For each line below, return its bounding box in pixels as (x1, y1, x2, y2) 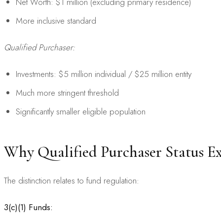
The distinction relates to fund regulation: (4, 174, 139, 186)
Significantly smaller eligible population (16, 105, 146, 117)
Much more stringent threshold (16, 86, 119, 99)
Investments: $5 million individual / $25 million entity (16, 68, 191, 80)
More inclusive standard (16, 14, 96, 27)
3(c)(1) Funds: (4, 201, 53, 213)
